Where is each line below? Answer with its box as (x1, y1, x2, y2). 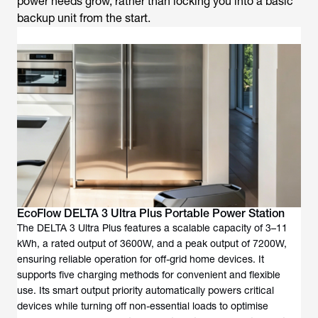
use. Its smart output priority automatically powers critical (17, 285, 274, 296)
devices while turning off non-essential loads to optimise (17, 300, 268, 312)
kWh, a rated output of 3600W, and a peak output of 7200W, (17, 238, 287, 249)
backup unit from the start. (17, 11, 150, 25)
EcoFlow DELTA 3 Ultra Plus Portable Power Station (17, 207, 285, 220)
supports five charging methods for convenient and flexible (17, 269, 280, 280)
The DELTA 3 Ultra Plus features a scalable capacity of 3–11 (17, 222, 287, 234)
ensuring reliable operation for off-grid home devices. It (17, 253, 264, 265)
